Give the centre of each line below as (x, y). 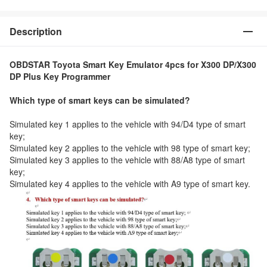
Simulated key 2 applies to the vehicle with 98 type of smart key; (130, 148)
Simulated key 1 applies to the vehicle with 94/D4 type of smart (128, 124)
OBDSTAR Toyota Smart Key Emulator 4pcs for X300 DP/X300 (133, 64)
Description (36, 31)
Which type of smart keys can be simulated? (100, 100)
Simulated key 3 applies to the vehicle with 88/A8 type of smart (127, 160)
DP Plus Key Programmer (60, 76)
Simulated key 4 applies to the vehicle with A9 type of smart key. (130, 184)
